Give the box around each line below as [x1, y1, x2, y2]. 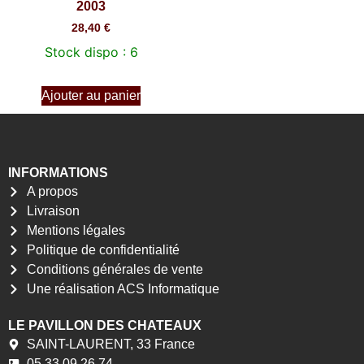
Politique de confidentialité [26, 243, 180, 258]
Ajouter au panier [41, 89, 141, 103]
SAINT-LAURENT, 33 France [26, 337, 195, 352]
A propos [26, 184, 78, 199]
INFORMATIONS [8, 166, 108, 180]
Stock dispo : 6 [44, 43, 138, 60]
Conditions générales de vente [26, 262, 203, 277]
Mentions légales [26, 223, 125, 238]
